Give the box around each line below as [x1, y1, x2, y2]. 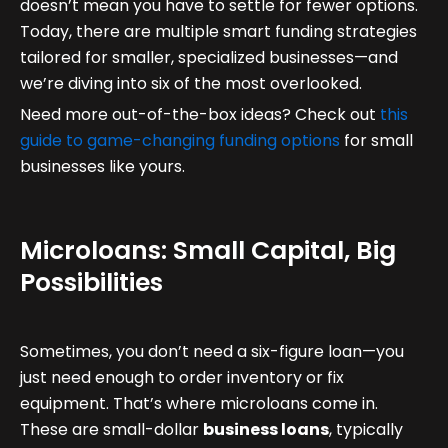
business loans [203, 418, 329, 442]
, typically [329, 418, 403, 442]
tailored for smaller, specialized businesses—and [20, 46, 398, 70]
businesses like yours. [20, 155, 185, 179]
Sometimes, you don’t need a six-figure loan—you [20, 340, 404, 364]
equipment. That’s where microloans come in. [20, 392, 378, 416]
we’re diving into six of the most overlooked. [20, 72, 362, 96]
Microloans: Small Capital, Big [20, 233, 396, 269]
